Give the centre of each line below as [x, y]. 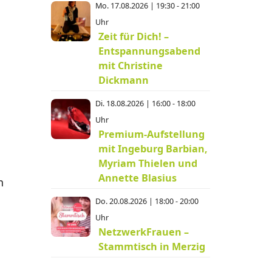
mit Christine [131, 66]
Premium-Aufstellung [152, 134]
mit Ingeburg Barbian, [153, 149]
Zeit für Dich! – [134, 36]
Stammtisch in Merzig [152, 246]
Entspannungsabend [150, 51]
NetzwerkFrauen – [144, 232]
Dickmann [124, 80]
